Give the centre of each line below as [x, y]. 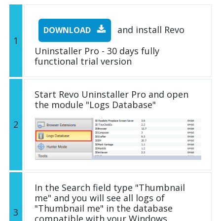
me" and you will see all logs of [100, 198]
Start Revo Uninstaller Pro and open [111, 94]
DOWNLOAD [68, 30]
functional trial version [83, 61]
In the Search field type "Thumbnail [110, 188]
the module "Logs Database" [95, 105]
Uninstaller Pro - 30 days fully [97, 51]
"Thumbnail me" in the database [104, 208]
